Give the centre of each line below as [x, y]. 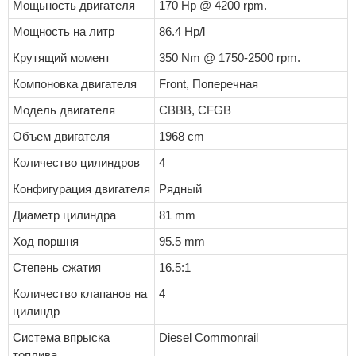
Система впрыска [61, 338]
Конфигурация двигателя [81, 189]
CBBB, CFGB [195, 110]
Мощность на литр [64, 32]
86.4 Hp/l [182, 32]
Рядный [180, 189]
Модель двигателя [64, 110]
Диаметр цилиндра [64, 215]
